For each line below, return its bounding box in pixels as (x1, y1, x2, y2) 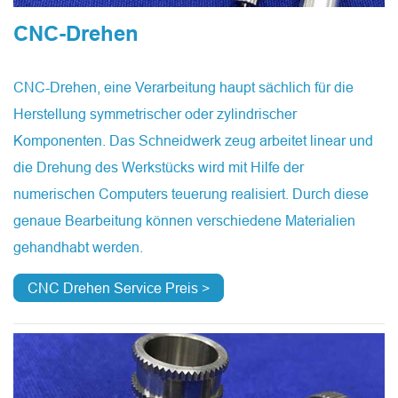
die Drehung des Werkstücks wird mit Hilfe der (13, 159, 304, 176)
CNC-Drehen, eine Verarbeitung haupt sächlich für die (13, 79, 354, 96)
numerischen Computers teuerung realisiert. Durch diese (13, 186, 369, 203)
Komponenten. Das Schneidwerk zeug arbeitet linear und (13, 132, 373, 149)
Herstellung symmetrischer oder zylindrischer (13, 106, 297, 123)
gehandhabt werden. (13, 239, 143, 256)
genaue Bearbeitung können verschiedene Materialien (13, 212, 355, 229)
